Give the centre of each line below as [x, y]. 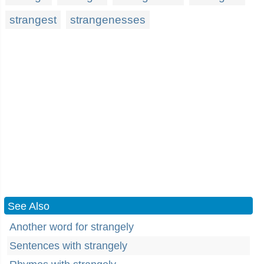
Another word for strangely [72, 227]
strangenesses [108, 20]
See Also [29, 206]
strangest [33, 20]
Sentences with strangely [68, 246]
